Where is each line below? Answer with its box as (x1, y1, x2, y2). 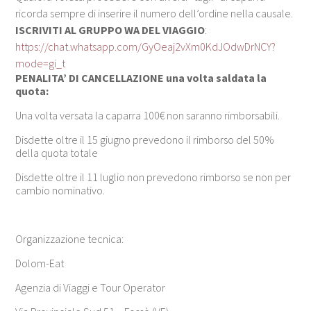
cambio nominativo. (15, 183, 106, 197)
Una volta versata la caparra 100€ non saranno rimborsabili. (15, 108, 280, 122)
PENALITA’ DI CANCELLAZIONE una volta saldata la (15, 70, 267, 85)
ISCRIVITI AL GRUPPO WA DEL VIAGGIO (15, 22, 205, 37)
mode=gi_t (15, 56, 66, 70)
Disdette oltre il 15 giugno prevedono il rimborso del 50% (15, 132, 275, 146)
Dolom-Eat (15, 255, 65, 270)
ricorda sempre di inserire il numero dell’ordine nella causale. (15, 6, 294, 20)
